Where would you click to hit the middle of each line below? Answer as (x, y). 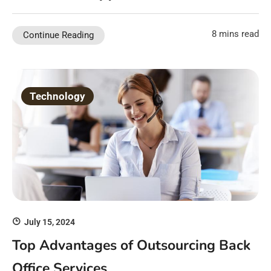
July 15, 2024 (50, 222)
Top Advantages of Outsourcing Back (131, 245)
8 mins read (235, 34)
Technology (57, 96)
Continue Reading (58, 35)
